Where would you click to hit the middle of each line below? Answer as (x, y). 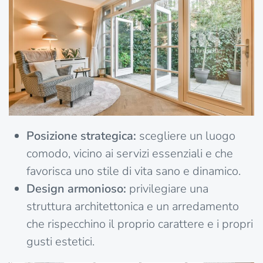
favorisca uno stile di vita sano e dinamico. (134, 171)
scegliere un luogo (186, 136)
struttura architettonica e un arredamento (133, 207)
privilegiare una (167, 189)
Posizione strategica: (81, 136)
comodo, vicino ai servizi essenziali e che (130, 154)
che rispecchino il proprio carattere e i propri (140, 224)
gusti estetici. (60, 242)
